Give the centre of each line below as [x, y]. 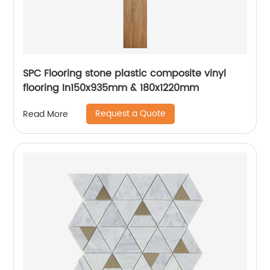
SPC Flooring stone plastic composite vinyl [125, 74]
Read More [46, 114]
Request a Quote [131, 114]
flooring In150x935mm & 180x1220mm [111, 88]
